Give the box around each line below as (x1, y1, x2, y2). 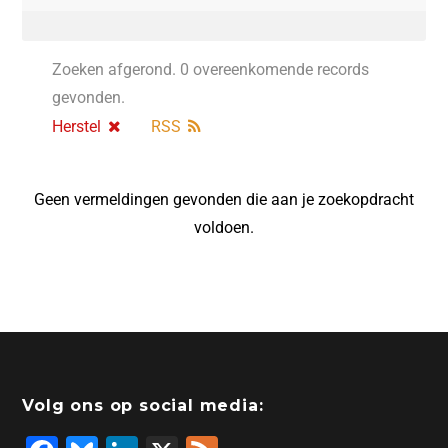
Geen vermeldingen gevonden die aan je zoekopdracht (33, 190, 414, 210)
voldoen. (193, 218, 254, 238)
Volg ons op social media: (22, 396, 264, 416)
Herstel (52, 117, 102, 137)
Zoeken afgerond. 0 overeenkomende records (52, 60, 370, 80)
